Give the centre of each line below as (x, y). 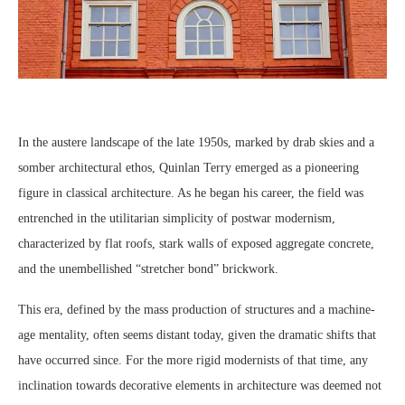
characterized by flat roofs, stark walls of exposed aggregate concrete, (196, 244)
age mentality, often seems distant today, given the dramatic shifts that (197, 335)
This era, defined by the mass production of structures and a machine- (197, 310)
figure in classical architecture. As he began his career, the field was (191, 193)
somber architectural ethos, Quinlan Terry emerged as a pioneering (188, 168)
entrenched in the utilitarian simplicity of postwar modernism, (177, 218)
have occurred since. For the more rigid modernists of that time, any (193, 360)
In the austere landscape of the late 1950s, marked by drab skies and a (196, 142)
